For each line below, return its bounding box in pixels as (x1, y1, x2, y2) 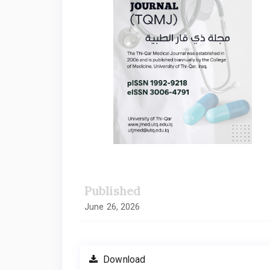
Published (84, 183, 140, 198)
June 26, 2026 (84, 201, 140, 212)
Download (101, 254, 146, 265)
